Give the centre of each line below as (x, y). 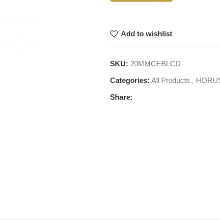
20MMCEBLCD (155, 63)
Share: (121, 97)
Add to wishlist (146, 34)
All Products (171, 80)
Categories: (130, 80)
